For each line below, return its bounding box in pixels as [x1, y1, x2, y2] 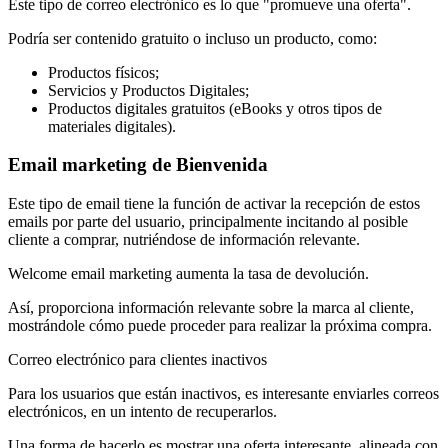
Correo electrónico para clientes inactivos [8, 351, 267, 368]
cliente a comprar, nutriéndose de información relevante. [8, 231, 360, 248]
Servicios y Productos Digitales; [48, 81, 249, 99]
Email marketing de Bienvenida [8, 154, 268, 176]
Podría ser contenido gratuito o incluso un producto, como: [8, 29, 377, 47]
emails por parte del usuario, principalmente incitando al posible [8, 213, 408, 230]
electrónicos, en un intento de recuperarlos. [8, 403, 277, 420]
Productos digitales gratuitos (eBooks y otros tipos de [48, 99, 382, 117]
